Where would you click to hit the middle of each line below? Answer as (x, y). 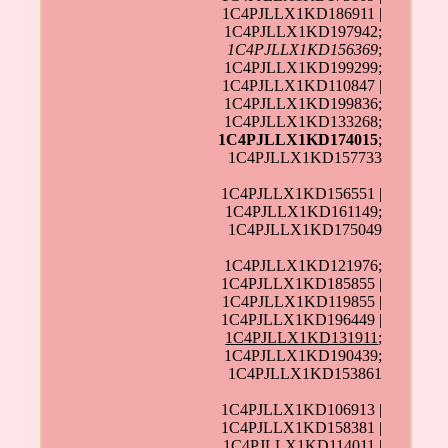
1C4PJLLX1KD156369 (303, 50)
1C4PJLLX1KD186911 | (302, 14)
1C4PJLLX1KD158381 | (302, 428)
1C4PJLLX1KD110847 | (302, 86)
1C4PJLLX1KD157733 (305, 158)
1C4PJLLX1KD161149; (304, 212)
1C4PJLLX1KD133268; (303, 122)
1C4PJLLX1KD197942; (303, 32)
